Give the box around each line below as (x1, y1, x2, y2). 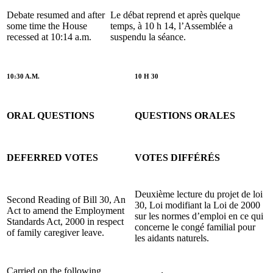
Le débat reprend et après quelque (110, 9, 240, 20)
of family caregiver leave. (7, 227, 104, 238)
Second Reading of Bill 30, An (7, 194, 126, 205)
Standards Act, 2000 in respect (7, 216, 124, 227)
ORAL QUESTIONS (7, 110, 94, 121)
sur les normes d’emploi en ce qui (135, 210, 263, 221)
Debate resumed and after (7, 9, 105, 20)
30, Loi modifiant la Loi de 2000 (135, 199, 260, 210)
